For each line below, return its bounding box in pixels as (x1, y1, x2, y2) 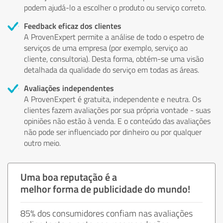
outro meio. (24, 137, 61, 148)
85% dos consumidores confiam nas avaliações (20, 207, 193, 219)
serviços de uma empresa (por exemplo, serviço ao (24, 42, 188, 53)
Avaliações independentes (24, 82, 114, 94)
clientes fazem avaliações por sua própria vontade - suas (24, 104, 211, 115)
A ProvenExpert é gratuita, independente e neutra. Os (24, 93, 201, 105)
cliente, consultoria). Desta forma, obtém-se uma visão (24, 53, 204, 64)
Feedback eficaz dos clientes (24, 19, 121, 31)
